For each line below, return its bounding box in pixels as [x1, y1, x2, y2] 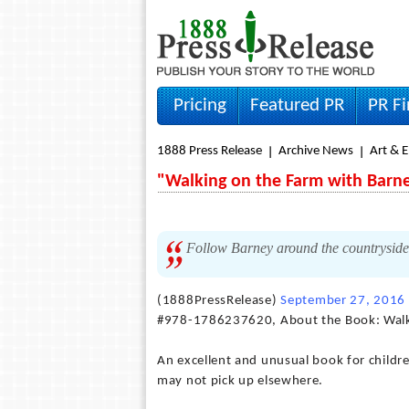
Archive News [278, 144, 353, 158]
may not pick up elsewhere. [157, 374, 324, 388]
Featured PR [250, 96, 344, 115]
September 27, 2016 [280, 294, 405, 308]
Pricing [173, 96, 226, 115]
